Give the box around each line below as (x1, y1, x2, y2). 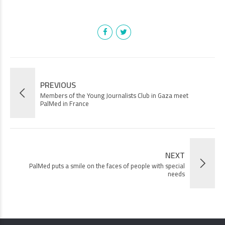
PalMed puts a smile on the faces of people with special (29, 159, 185, 172)
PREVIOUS (40, 77, 76, 92)
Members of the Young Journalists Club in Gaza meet (40, 89, 188, 101)
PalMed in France (40, 97, 89, 109)
